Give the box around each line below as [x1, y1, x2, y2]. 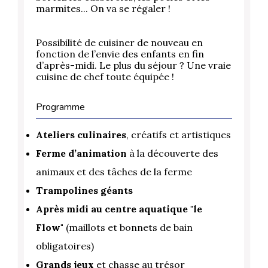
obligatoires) [36, 240, 94, 252]
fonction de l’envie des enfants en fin [36, 48, 204, 60]
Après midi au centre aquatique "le [36, 203, 202, 215]
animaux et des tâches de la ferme [36, 166, 192, 178]
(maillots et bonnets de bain [66, 221, 193, 234]
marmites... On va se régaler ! [36, 2, 170, 15]
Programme [36, 100, 85, 114]
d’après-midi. [36, 59, 97, 72]
